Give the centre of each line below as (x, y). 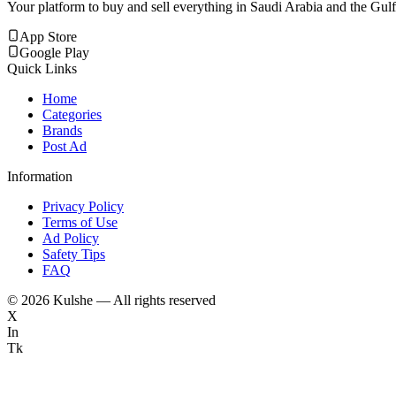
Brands (62, 130)
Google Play (54, 52)
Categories (72, 114)
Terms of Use (80, 222)
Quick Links (42, 68)
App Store (48, 36)
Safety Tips (74, 254)
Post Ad (65, 146)
